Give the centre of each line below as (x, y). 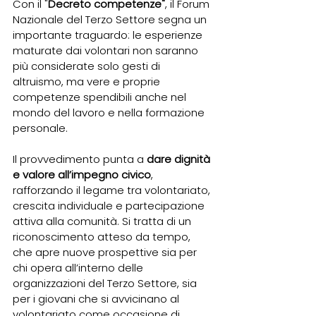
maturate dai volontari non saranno (107, 50)
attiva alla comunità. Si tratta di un (103, 221)
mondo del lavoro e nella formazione (110, 113)
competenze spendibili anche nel (101, 97)
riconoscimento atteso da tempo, (103, 237)
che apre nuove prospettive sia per (106, 252)
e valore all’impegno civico (82, 175)
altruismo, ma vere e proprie (88, 81)
